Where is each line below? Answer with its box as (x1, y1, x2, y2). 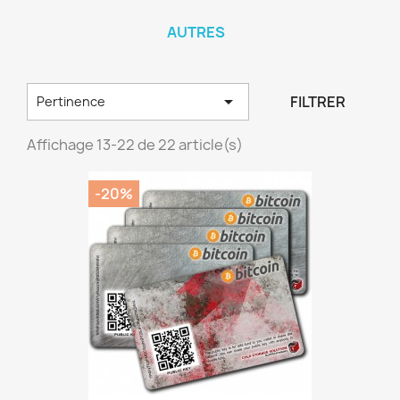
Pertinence (37, 92, 105, 110)
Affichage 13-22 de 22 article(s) (27, 135, 243, 154)
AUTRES (166, 22, 225, 42)
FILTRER (289, 92, 346, 112)
